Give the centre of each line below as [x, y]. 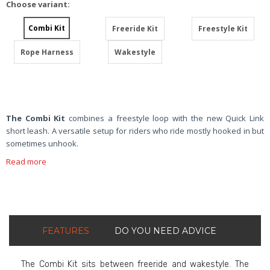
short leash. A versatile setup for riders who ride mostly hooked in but [135, 130]
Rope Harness [47, 52]
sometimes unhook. [43, 143]
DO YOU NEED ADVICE [165, 231]
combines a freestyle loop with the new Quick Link [167, 118]
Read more [26, 161]
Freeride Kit [135, 28]
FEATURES [66, 231]
